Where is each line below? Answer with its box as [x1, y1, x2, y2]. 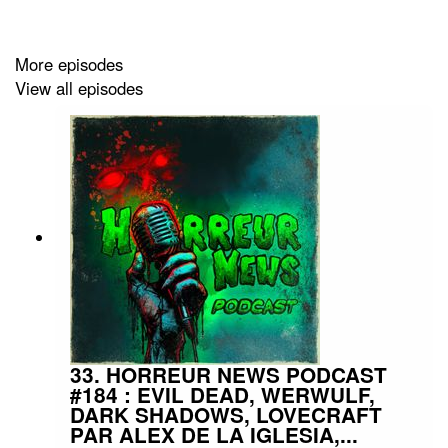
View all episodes [15, 76, 143, 101]
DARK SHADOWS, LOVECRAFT [70, 399, 382, 429]
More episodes [15, 52, 123, 77]
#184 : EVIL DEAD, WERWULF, [70, 379, 375, 409]
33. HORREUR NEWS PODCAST [70, 359, 387, 389]
